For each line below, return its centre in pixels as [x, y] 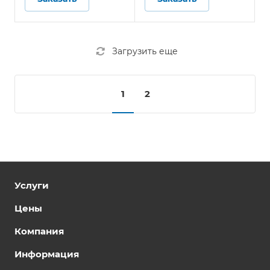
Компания [39, 231]
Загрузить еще [145, 51]
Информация [47, 254]
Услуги [32, 185]
